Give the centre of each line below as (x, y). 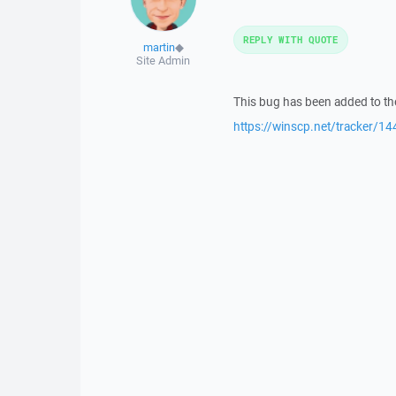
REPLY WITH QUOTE (290, 39)
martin (159, 47)
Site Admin (164, 60)
